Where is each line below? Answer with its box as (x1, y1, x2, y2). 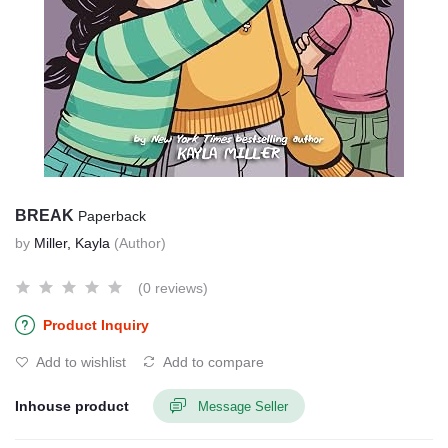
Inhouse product (15, 397, 129, 414)
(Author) (114, 235, 166, 251)
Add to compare (160, 354, 264, 370)
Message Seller (198, 398, 288, 414)
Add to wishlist (33, 354, 126, 370)
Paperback (78, 208, 146, 224)
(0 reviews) (138, 280, 208, 296)
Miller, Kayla (34, 235, 110, 251)
